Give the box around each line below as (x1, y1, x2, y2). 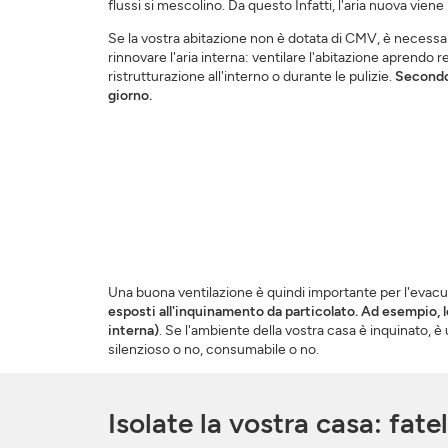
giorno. (107, 87, 152, 105)
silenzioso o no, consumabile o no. (107, 341, 319, 359)
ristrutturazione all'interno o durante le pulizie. (107, 68, 395, 86)
